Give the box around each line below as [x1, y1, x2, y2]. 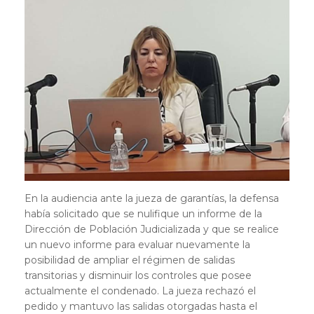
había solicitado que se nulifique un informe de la [25, 207, 262, 220]
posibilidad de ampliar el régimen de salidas [25, 253, 235, 266]
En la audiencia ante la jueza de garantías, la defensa [25, 191, 279, 205]
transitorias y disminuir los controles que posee [25, 268, 252, 282]
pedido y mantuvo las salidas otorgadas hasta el [25, 299, 257, 313]
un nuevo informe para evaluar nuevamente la [25, 238, 250, 251]
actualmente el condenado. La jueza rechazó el [25, 284, 256, 297]
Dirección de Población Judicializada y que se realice [25, 222, 279, 235]
